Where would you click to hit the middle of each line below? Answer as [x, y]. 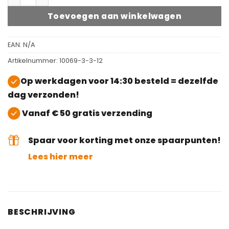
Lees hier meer [61, 156]
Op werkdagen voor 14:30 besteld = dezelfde [119, 81]
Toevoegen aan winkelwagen [114, 16]
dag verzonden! [43, 95]
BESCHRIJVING [42, 212]
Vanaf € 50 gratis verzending [86, 113]
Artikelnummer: [33, 60]
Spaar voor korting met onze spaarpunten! [124, 140]
